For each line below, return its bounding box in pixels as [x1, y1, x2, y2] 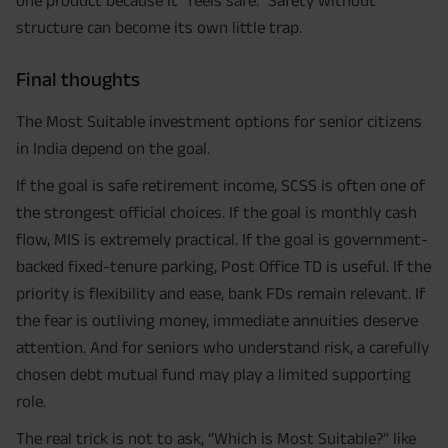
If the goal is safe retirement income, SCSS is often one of [16, 176, 425, 195]
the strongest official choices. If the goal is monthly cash [16, 203, 417, 222]
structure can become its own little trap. [16, 18, 302, 37]
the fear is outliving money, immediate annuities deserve [16, 311, 418, 330]
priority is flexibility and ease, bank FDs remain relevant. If [16, 284, 425, 303]
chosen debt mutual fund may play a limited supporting [16, 365, 411, 384]
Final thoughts [16, 68, 140, 91]
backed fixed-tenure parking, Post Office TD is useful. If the [16, 257, 431, 276]
